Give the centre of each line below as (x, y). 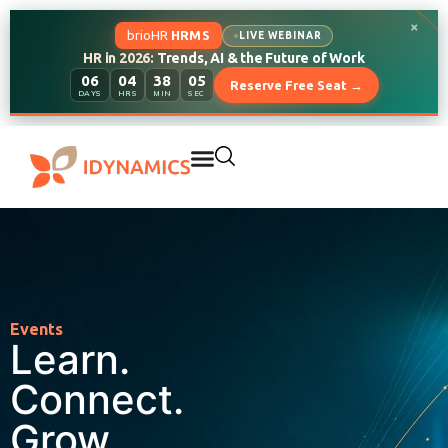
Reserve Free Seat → (296, 85)
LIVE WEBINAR (281, 35)
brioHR (148, 35)
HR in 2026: (120, 58)
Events (36, 329)
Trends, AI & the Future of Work (260, 58)
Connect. (97, 399)
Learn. (70, 359)
